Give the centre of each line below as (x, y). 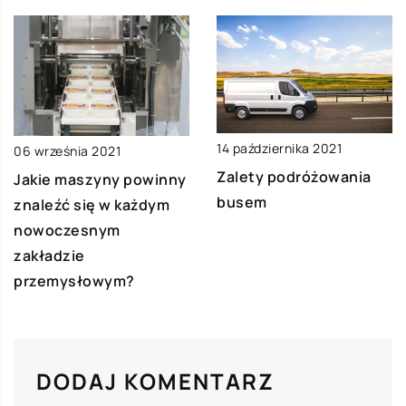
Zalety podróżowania (294, 176)
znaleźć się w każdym (92, 204)
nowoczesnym (67, 230)
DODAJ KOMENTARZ (155, 381)
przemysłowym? (74, 280)
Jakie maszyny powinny (100, 179)
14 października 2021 (279, 148)
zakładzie (49, 255)
